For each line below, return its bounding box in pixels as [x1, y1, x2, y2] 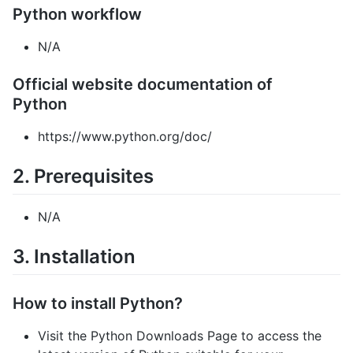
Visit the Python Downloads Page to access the [38, 328, 321, 344]
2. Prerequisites [13, 164, 154, 188]
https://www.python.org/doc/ [38, 128, 212, 144]
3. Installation [13, 244, 136, 268]
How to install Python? [13, 294, 183, 314]
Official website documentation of [13, 74, 273, 94]
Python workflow [13, 4, 142, 24]
